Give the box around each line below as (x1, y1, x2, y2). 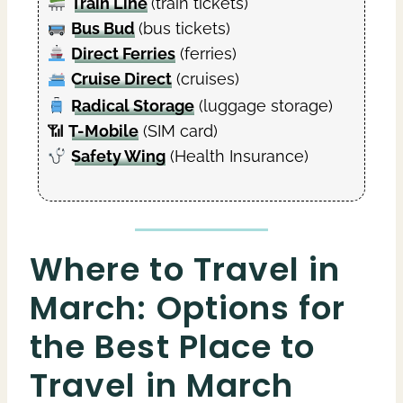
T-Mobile (68, 121, 139, 141)
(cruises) (171, 69, 239, 89)
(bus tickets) (138, 19, 230, 39)
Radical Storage (70, 96, 194, 116)
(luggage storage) (193, 96, 333, 116)
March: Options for (30, 285, 346, 332)
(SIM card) (139, 121, 218, 141)
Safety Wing (70, 147, 166, 166)
